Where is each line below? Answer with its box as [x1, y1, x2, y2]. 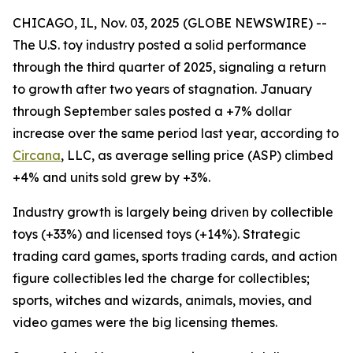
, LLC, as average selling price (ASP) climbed [61, 147, 333, 163]
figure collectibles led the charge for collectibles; [13, 270, 310, 286]
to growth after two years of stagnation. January [13, 81, 312, 97]
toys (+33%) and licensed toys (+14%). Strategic [13, 226, 300, 242]
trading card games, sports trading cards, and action [13, 248, 337, 264]
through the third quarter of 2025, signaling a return [13, 59, 326, 75]
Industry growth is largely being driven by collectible [13, 204, 333, 220]
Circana [13, 147, 61, 163]
